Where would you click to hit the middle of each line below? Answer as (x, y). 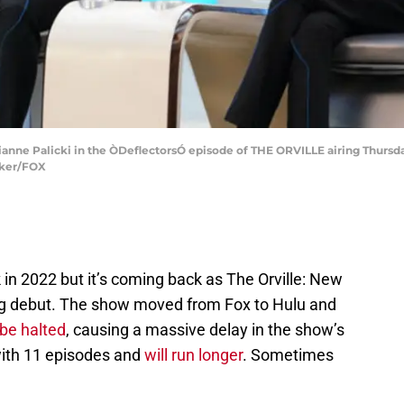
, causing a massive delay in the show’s (205, 330)
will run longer (192, 355)
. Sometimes (288, 355)
